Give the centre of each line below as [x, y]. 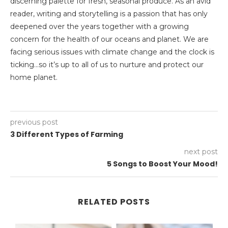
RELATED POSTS [114, 202]
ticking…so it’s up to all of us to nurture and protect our [107, 65]
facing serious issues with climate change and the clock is [112, 52]
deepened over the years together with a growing [99, 27]
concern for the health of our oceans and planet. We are [109, 39]
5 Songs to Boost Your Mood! [162, 164]
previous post [34, 122]
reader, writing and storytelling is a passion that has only [109, 14]
